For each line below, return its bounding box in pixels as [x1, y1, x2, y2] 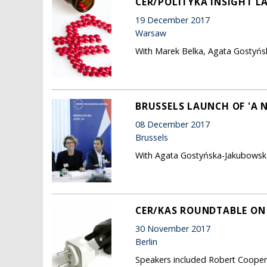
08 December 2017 [135, 119, 210, 131]
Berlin [135, 236, 157, 248]
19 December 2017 [135, 14, 210, 26]
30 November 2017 [135, 223, 210, 235]
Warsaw [135, 27, 166, 39]
